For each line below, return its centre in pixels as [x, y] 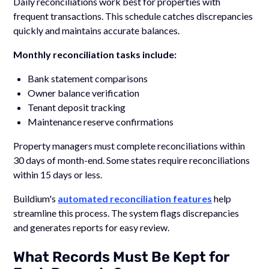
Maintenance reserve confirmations [101, 121]
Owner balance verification [84, 92]
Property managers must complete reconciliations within [129, 145]
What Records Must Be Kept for [122, 257]
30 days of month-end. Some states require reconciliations [132, 160]
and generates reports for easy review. [92, 227]
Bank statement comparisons [88, 78]
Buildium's [36, 198]
